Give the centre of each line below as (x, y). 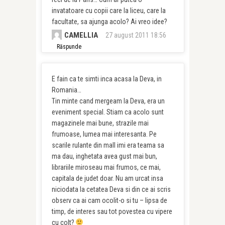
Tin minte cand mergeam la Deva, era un (108, 101)
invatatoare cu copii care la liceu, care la (108, 11)
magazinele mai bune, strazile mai (100, 123)
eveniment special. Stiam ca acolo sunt (107, 112)
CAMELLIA (81, 35)
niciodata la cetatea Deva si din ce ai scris (111, 189)
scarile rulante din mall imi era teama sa (108, 145)
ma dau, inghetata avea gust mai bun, (104, 156)
